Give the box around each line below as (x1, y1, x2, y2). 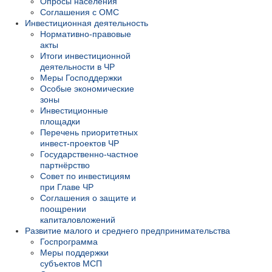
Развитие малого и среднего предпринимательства (25, 226, 230, 236)
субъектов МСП (40, 259, 102, 269)
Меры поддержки (40, 248, 109, 258)
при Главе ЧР (40, 182, 93, 192)
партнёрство (40, 160, 90, 171)
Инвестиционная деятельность (25, 18, 148, 29)
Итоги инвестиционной (40, 51, 131, 61)
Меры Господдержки (40, 73, 122, 83)
